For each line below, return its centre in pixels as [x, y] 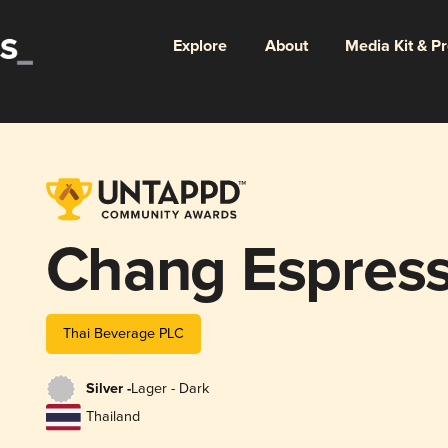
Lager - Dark [169, 389]
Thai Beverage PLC [123, 333]
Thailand [112, 417]
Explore [199, 46]
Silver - [108, 389]
